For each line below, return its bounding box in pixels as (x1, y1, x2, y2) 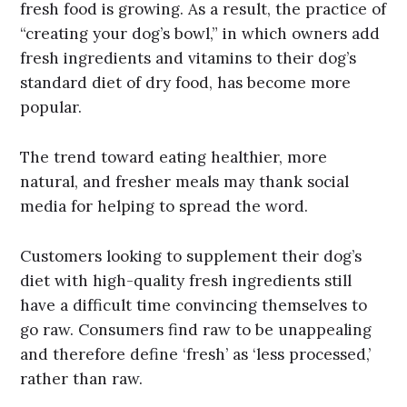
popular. (20, 97, 83, 118)
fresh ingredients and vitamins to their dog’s (20, 48, 357, 69)
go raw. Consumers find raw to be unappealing (20, 319, 372, 340)
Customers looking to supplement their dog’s (20, 245, 362, 266)
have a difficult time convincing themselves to (20, 294, 368, 315)
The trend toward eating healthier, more (20, 147, 328, 168)
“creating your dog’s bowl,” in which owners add (20, 24, 381, 45)
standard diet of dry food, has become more (20, 73, 352, 94)
